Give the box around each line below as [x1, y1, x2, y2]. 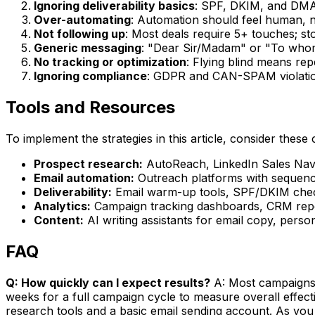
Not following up [34, 27, 125, 41]
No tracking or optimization [34, 55, 186, 70]
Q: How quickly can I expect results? [6, 276, 210, 290]
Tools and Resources [6, 97, 175, 118]
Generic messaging [34, 41, 141, 56]
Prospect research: [34, 157, 143, 172]
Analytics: [34, 199, 91, 214]
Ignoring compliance [34, 69, 147, 84]
